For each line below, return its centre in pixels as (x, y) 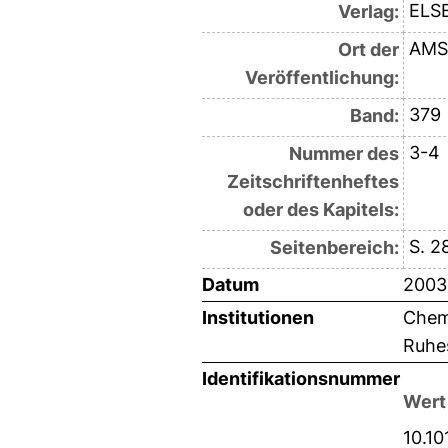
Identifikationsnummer (301, 379)
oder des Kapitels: (320, 210)
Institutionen (258, 318)
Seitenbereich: (334, 248)
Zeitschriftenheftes (312, 182)
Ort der (368, 50)
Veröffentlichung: (321, 78)
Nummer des (343, 154)
